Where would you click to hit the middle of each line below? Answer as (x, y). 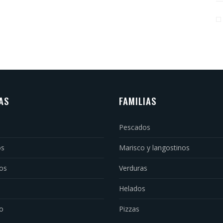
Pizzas (129, 209)
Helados (132, 188)
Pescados (135, 127)
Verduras (133, 168)
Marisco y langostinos (154, 148)
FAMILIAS (138, 101)
